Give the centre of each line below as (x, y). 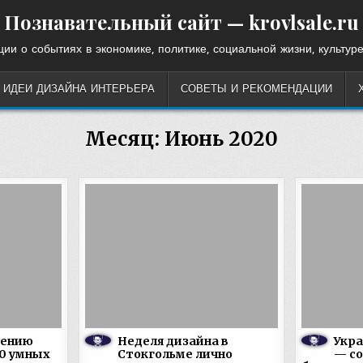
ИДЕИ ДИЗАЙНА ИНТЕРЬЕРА (79, 89)
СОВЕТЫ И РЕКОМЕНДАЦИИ (256, 89)
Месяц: (125, 139)
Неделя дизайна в (173, 342)
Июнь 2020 (221, 139)
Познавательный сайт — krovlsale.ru (181, 22)
